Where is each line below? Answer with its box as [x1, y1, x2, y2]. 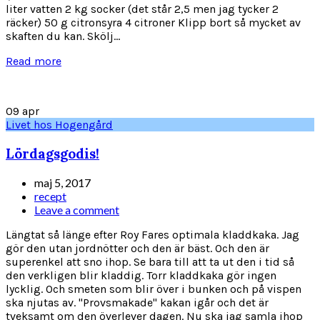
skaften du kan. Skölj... [6, 29, 120, 44]
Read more [6, 54, 61, 69]
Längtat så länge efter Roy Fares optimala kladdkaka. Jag [6, 227, 299, 241]
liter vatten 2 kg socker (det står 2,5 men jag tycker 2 [6, 2, 279, 16]
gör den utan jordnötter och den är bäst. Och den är [6, 241, 269, 255]
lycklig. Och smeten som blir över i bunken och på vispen [6, 281, 301, 296]
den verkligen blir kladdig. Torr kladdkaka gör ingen [6, 268, 276, 282]
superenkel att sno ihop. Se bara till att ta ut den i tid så [6, 254, 294, 269]
